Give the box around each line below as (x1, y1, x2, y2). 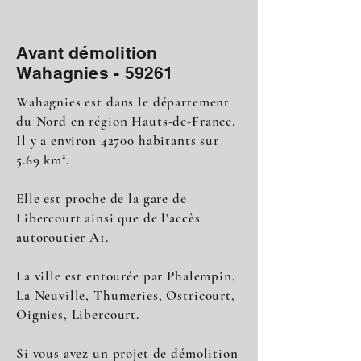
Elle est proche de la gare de (16, 190, 187, 207)
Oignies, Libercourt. (16, 306, 139, 323)
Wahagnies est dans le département (16, 93, 230, 110)
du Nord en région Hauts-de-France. (16, 113, 235, 130)
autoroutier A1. (16, 229, 109, 246)
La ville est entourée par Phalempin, (16, 268, 236, 284)
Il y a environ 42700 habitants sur (16, 132, 219, 149)
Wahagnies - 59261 (16, 63, 174, 83)
